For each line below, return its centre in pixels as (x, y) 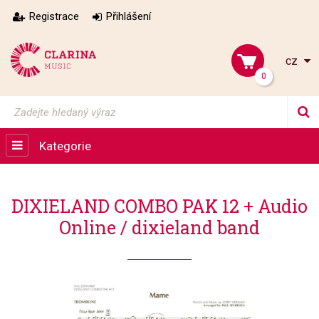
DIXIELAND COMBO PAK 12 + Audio (159, 206)
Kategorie (65, 146)
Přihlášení (129, 16)
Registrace (54, 16)
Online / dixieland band (159, 228)
